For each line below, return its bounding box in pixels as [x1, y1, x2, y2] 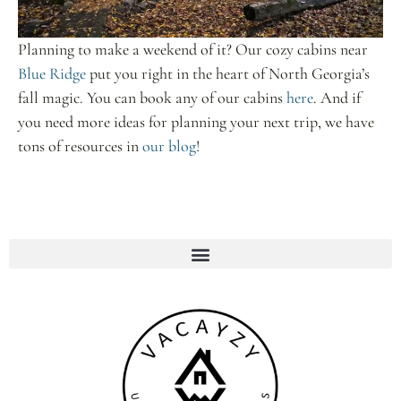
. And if [313, 88, 361, 108]
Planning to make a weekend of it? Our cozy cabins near [18, 39, 368, 60]
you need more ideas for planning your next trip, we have [18, 112, 374, 132]
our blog [142, 136, 196, 157]
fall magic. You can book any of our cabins [18, 88, 286, 108]
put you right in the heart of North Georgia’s [86, 64, 370, 84]
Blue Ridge [18, 64, 86, 84]
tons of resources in [18, 136, 142, 157]
